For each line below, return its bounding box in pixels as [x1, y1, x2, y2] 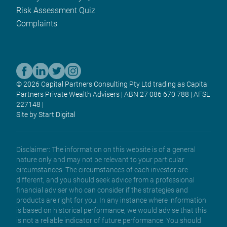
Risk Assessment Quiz [16, 5, 95, 15]
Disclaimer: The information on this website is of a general [16, 145, 196, 154]
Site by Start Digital [16, 110, 75, 119]
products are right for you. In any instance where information [16, 196, 206, 204]
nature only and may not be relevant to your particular [16, 155, 184, 164]
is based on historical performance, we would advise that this [16, 206, 207, 214]
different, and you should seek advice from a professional [16, 175, 195, 184]
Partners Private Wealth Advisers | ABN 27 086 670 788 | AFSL [16, 90, 210, 98]
